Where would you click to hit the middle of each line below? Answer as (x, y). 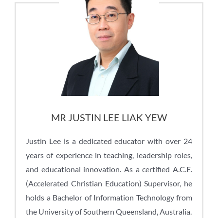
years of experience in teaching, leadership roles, (109, 155)
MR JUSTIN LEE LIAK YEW (109, 117)
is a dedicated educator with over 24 (128, 141)
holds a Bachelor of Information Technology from (109, 197)
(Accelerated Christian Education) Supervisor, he (109, 183)
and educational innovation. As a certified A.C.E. (109, 169)
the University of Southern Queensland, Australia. (109, 211)
